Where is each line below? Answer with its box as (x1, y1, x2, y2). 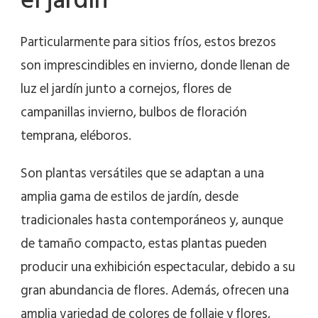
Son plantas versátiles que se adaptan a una (21, 163, 264, 185)
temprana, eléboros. (21, 125, 131, 148)
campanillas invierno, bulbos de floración (21, 102, 247, 124)
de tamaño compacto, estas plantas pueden (21, 233, 267, 256)
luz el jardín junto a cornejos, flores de (21, 78, 231, 101)
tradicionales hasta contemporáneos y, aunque (21, 209, 283, 232)
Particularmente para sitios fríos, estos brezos (21, 31, 276, 54)
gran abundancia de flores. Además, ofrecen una (21, 280, 289, 302)
